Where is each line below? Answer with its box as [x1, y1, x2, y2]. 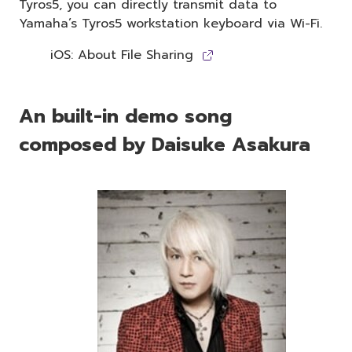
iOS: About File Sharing [50, 45, 193, 64]
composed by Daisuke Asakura [19, 130, 310, 159]
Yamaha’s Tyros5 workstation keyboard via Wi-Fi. [19, 13, 322, 33]
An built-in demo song [19, 101, 232, 130]
